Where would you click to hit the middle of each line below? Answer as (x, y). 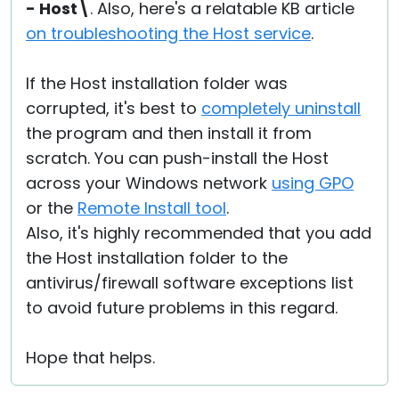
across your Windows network (149, 183)
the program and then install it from (169, 133)
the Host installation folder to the (157, 258)
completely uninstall (281, 108)
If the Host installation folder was (157, 83)
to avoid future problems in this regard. (182, 308)
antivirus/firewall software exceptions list (190, 283)
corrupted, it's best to (114, 108)
